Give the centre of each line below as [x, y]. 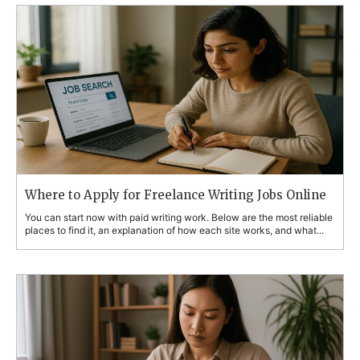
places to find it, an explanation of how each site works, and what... [174, 230]
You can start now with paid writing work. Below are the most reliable [179, 217]
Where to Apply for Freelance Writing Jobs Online [176, 194]
